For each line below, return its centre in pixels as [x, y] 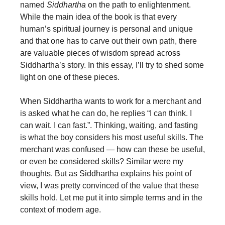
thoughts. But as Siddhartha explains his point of [106, 174]
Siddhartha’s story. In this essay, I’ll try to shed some [112, 65]
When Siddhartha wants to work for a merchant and [111, 101]
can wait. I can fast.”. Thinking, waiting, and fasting [109, 125]
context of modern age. [61, 210]
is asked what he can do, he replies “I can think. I [106, 113]
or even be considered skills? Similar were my [102, 161]
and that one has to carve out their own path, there [108, 41]
